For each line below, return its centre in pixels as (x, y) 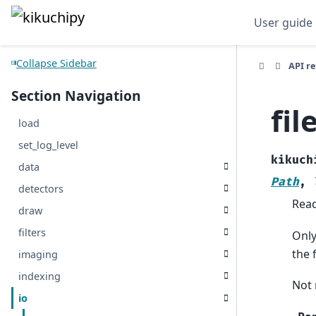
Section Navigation (76, 96)
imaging (38, 254)
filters (32, 232)
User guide (283, 23)
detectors (41, 189)
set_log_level (49, 145)
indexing (40, 276)
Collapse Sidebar (56, 63)
